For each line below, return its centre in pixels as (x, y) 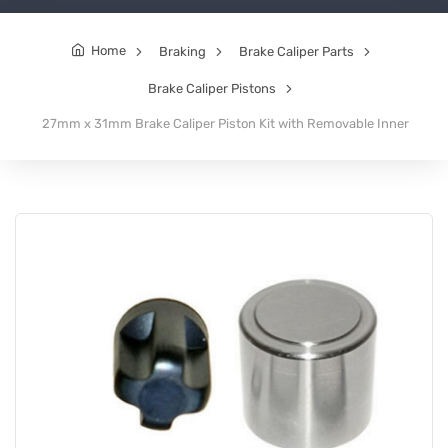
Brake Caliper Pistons (212, 88)
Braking (182, 51)
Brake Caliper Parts (296, 51)
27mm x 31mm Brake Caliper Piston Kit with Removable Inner (225, 123)
